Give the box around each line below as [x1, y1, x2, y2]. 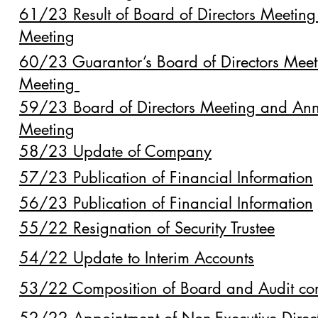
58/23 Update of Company [19, 141, 212, 161]
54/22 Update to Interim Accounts [19, 248, 254, 268]
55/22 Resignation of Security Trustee [19, 218, 275, 238]
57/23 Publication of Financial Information [19, 168, 313, 187]
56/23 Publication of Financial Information [19, 193, 313, 213]
